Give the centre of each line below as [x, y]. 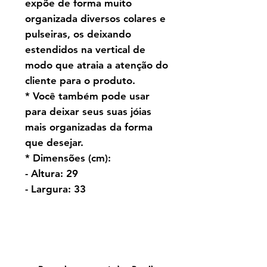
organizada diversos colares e [95, 19]
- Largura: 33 [55, 189]
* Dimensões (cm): [69, 158]
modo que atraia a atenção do [97, 65]
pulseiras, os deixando [78, 34]
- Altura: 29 [52, 174]
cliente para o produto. [80, 81]
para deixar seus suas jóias [88, 112]
